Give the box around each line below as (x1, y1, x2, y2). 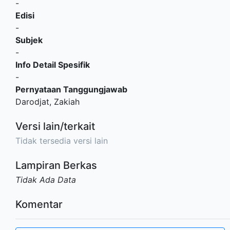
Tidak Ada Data (15, 174, 76, 185)
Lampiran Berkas (15, 159, 97, 171)
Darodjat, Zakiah (15, 96, 80, 107)
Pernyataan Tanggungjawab (15, 84, 127, 94)
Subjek (15, 34, 43, 45)
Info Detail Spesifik (15, 59, 90, 70)
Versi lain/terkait (15, 120, 95, 132)
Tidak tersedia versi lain (15, 135, 108, 146)
